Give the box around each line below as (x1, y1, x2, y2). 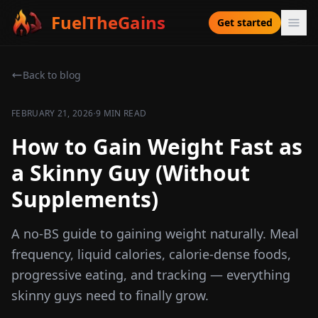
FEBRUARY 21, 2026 (11, 107, 94, 119)
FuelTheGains (51, 11, 165, 34)
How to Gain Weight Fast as (11, 132, 302, 161)
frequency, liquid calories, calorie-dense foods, (11, 246, 291, 263)
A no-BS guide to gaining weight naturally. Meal (11, 225, 299, 242)
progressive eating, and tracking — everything (11, 266, 290, 283)
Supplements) (11, 185, 158, 214)
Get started (217, 16, 273, 29)
